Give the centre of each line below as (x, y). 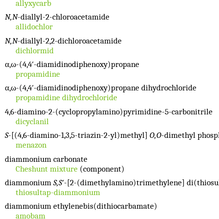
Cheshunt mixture (46, 169)
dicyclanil (32, 121)
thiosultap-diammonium (58, 192)
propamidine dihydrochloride (66, 98)
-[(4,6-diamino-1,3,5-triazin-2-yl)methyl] (79, 135)
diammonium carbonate (46, 159)
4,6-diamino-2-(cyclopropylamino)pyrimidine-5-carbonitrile (109, 111)
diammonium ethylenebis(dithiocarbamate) (81, 206)
